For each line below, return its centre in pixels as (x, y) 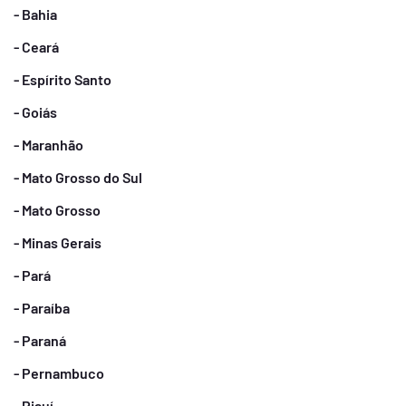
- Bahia (35, 14)
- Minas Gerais (58, 242)
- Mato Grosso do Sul (78, 177)
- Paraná (40, 340)
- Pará (32, 275)
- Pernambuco (59, 373)
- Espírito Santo (63, 79)
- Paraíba (42, 308)
